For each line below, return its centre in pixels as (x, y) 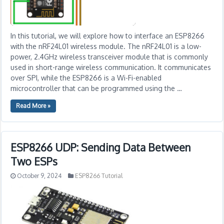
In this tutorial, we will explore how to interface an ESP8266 (108, 36)
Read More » (33, 106)
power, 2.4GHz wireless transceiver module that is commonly (109, 57)
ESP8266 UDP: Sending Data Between (101, 147)
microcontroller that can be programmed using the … (96, 88)
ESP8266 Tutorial (99, 176)
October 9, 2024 (39, 176)
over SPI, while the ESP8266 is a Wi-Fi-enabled (86, 78)
